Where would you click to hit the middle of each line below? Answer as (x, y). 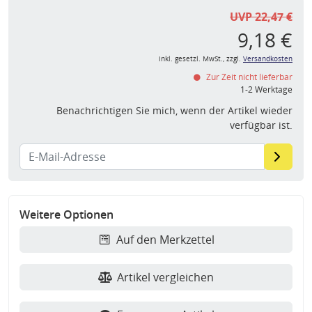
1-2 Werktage (266, 90)
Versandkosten (268, 59)
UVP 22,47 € (261, 17)
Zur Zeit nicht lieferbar (248, 77)
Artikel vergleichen (165, 278)
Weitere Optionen (67, 215)
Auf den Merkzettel (165, 240)
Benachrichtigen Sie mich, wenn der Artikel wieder (174, 111)
